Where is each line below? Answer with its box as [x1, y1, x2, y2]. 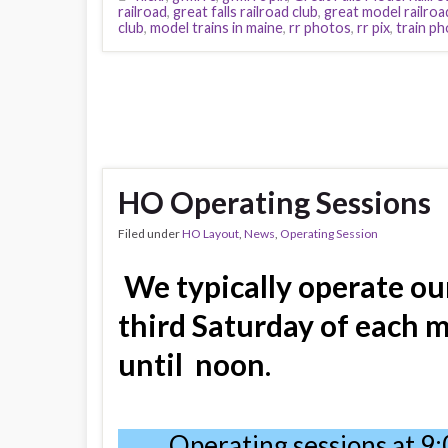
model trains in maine [150, 18, 283, 36]
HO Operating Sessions [118, 183, 431, 220]
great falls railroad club [173, 2, 318, 20]
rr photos [289, 18, 351, 36]
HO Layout [182, 225, 239, 241]
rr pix [357, 18, 390, 36]
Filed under [118, 225, 182, 241]
